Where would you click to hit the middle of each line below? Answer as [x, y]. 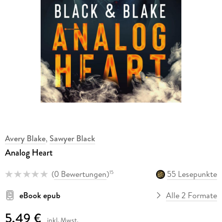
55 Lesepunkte [192, 174]
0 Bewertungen [80, 174]
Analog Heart [28, 153]
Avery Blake [25, 139]
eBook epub [40, 195]
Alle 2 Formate [192, 195]
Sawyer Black [72, 139]
